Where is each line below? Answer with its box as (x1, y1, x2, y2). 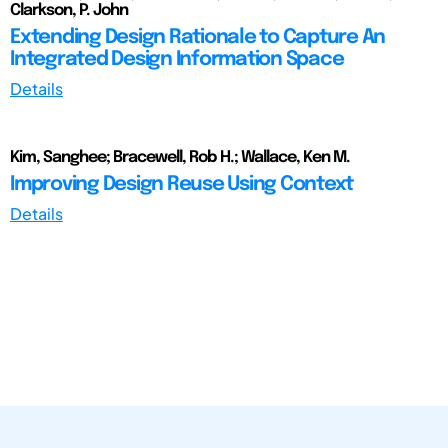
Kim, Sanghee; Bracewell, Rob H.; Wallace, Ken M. (10, 148, 350, 166)
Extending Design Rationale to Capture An (10, 26, 385, 48)
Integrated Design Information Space (10, 48, 344, 70)
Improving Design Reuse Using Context (10, 173, 353, 195)
